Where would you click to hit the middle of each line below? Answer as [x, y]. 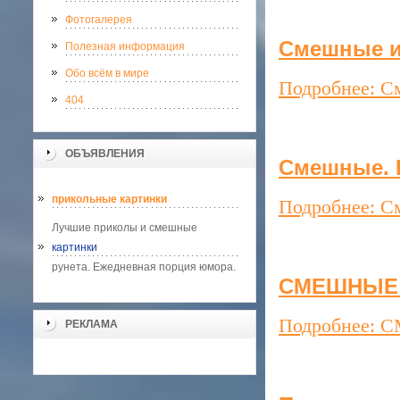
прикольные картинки [109, 199]
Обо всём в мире [107, 73]
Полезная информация [125, 46]
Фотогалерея [99, 20]
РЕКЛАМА [92, 324]
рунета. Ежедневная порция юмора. [144, 267]
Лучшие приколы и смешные [125, 228]
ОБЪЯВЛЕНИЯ [105, 154]
